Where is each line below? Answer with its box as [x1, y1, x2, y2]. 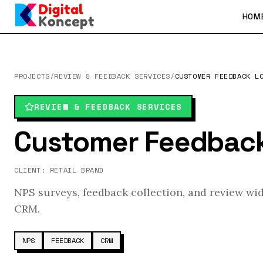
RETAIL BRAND [49, 165, 104, 175]
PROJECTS [14, 71, 50, 81]
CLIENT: [14, 165, 50, 175]
